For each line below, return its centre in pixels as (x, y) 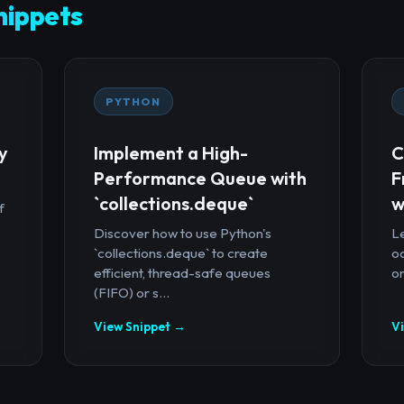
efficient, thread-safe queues (182, 272)
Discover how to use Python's (182, 233)
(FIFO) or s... (131, 292)
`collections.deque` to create (180, 252)
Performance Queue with (200, 178)
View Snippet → (139, 326)
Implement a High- (170, 152)
